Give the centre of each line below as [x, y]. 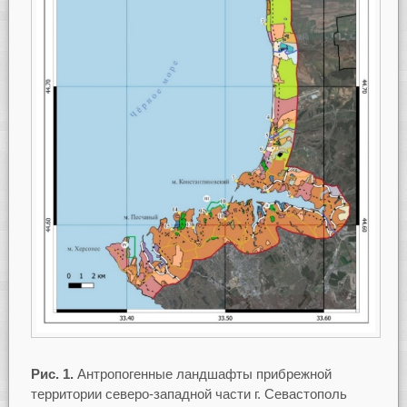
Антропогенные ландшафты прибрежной [202, 373]
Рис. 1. [52, 373]
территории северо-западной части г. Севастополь [189, 393]
